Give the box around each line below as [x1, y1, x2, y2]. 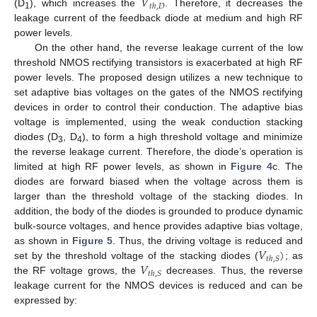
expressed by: [14, 294, 77, 306]
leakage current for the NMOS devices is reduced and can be [14, 279, 303, 292]
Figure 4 [231, 161, 273, 173]
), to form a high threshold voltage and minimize [81, 131, 304, 143]
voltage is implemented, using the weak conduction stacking [14, 116, 303, 128]
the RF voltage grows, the [14, 265, 141, 277]
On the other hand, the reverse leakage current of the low [34, 42, 303, 54]
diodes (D [14, 131, 59, 143]
